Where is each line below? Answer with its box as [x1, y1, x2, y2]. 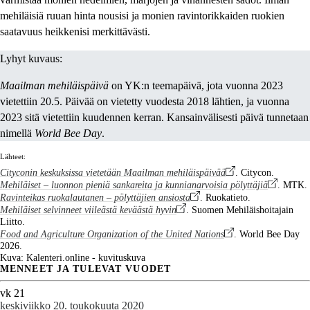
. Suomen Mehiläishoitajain [186, 204, 293, 216]
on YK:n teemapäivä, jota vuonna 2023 [109, 80, 283, 92]
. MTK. [277, 179, 307, 191]
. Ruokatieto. [200, 192, 250, 203]
